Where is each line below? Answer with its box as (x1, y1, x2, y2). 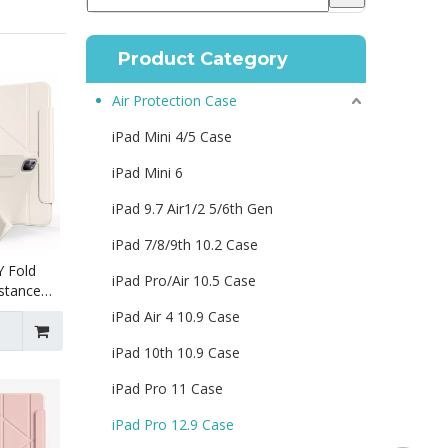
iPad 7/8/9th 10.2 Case (112, 235, 258, 254)
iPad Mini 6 (112, 163, 183, 182)
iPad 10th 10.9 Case (112, 343, 240, 362)
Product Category (118, 48, 288, 70)
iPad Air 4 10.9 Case (112, 307, 240, 326)
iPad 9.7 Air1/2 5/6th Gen (112, 199, 273, 218)
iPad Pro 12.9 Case (112, 415, 234, 434)
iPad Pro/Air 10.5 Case (112, 271, 256, 290)
